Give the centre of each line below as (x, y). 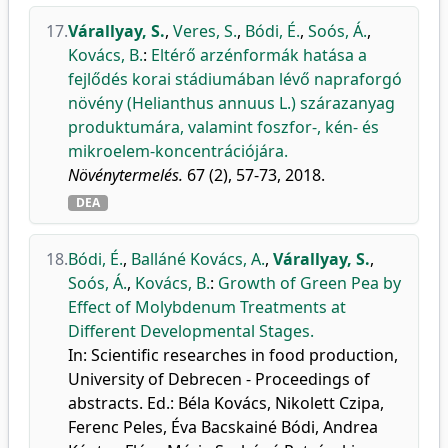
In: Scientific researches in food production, (233, 355)
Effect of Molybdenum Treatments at (207, 307)
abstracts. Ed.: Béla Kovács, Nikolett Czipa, (226, 403)
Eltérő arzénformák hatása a (259, 55)
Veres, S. (205, 31)
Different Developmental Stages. (191, 331)
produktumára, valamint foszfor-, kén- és (223, 127)
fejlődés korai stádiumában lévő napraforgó (235, 79)
